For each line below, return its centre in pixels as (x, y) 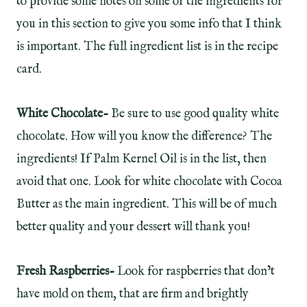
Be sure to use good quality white (194, 114)
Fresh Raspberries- (67, 271)
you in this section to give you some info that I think (149, 24)
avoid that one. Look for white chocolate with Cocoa (149, 182)
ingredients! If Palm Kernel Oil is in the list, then (142, 159)
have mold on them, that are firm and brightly (133, 294)
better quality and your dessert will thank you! (133, 227)
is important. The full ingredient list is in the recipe (147, 47)
